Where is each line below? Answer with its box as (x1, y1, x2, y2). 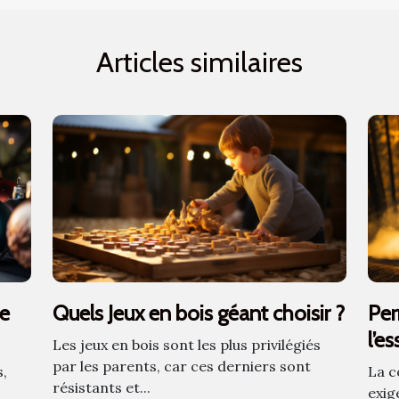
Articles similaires (96, 45, 303, 80)
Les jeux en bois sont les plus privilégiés (53, 336, 322, 354)
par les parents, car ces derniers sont (53, 357, 312, 376)
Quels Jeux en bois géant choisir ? (53, 300, 346, 327)
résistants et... (53, 379, 151, 397)
